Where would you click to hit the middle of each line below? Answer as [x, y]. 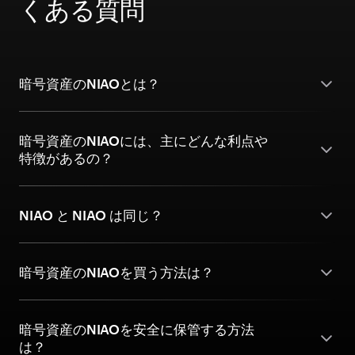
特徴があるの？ [66, 158]
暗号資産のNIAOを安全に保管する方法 [137, 329]
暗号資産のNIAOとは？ [90, 83]
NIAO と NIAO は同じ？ [91, 215]
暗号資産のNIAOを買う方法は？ [116, 272]
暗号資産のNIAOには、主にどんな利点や [143, 140]
